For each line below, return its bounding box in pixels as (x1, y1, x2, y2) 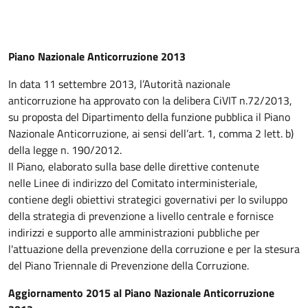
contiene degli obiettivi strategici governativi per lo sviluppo (8, 191, 287, 208)
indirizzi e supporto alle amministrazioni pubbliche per (8, 224, 260, 241)
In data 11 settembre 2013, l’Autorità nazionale (8, 76, 230, 92)
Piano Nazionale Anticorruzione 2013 (8, 48, 186, 65)
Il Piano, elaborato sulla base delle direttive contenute (8, 158, 259, 175)
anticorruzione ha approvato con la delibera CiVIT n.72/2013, (8, 92, 292, 109)
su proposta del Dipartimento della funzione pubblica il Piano (8, 109, 290, 125)
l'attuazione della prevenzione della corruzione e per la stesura (8, 241, 300, 257)
